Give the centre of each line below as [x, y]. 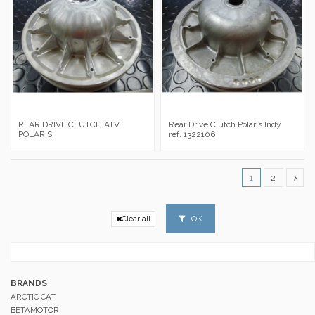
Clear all [136, 218]
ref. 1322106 [192, 134]
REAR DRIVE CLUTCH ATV [69, 124]
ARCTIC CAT [33, 296]
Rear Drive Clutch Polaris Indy [225, 124]
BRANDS [29, 283]
